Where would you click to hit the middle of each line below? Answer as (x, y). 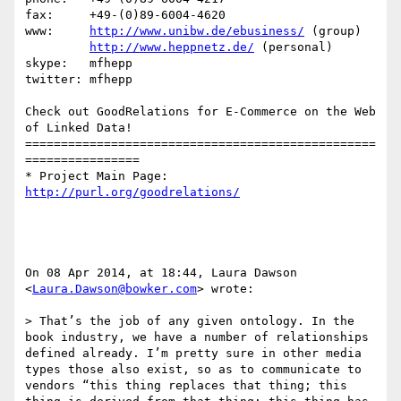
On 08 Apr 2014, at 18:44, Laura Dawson (161, 273)
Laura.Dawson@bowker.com (115, 289)
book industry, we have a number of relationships (197, 337)
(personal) (294, 47)
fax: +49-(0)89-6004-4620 (125, 15)
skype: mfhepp (82, 64)
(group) (333, 31)
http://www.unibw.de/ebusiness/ (197, 31)
